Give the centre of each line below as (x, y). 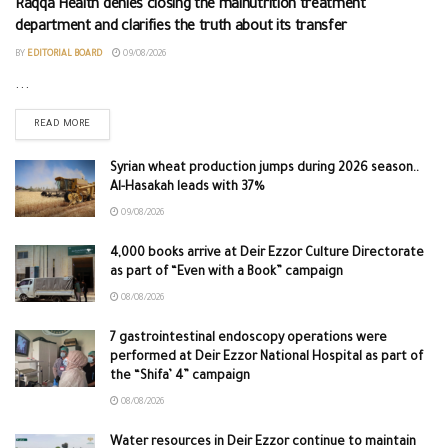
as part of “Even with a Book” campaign (226, 272)
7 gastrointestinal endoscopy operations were (248, 338)
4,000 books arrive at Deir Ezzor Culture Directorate (267, 253)
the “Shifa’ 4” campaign (180, 376)
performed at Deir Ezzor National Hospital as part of (266, 357)
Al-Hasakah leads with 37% (187, 187)
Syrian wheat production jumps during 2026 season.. (264, 168)
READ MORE (62, 124)
